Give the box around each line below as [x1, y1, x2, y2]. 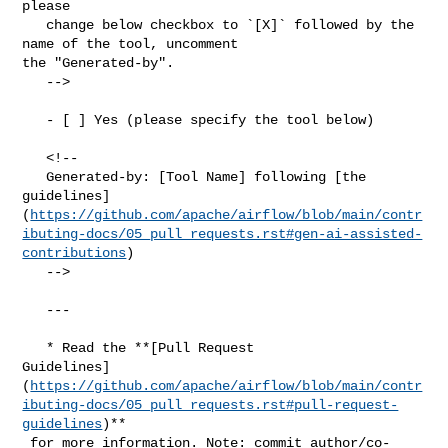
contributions [22, 244, 127, 261]
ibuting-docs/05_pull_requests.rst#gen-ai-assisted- [22, 225, 423, 242]
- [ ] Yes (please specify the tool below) [22, 111, 47, 128]
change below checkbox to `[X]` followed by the [22, 16, 47, 33]
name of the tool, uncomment [22, 35, 247, 52]
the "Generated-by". [22, 54, 175, 71]
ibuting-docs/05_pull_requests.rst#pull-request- [22, 396, 399, 413]
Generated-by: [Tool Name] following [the [22, 168, 47, 185]
